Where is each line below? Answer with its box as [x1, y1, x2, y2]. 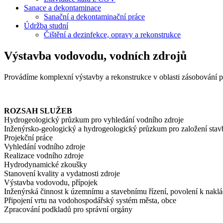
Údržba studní [24, 21, 68, 30]
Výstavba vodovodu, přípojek [4, 178, 98, 187]
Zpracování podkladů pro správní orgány [4, 205, 132, 214]
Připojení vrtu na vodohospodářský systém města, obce [4, 196, 176, 205]
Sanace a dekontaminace [24, 3, 101, 12]
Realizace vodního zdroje [4, 151, 84, 160]
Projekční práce [4, 133, 53, 142]
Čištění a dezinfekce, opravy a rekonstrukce [44, 30, 181, 39]
